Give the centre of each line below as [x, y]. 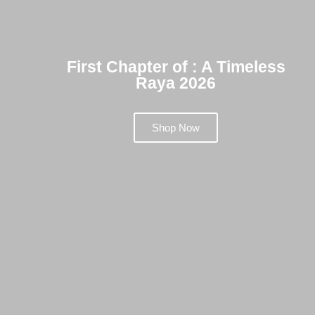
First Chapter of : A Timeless [176, 67]
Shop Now [176, 128]
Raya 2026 [176, 83]
